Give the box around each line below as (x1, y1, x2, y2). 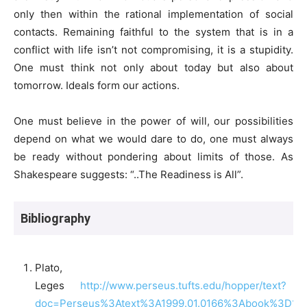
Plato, (35, 260, 62, 274)
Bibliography (21, 210, 90, 225)
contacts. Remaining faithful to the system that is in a (14, 25, 293, 38)
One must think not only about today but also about (14, 60, 293, 74)
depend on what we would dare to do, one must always (14, 132, 293, 145)
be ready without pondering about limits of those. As (14, 149, 293, 163)
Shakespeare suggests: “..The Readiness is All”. (14, 167, 243, 181)
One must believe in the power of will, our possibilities (14, 114, 293, 127)
